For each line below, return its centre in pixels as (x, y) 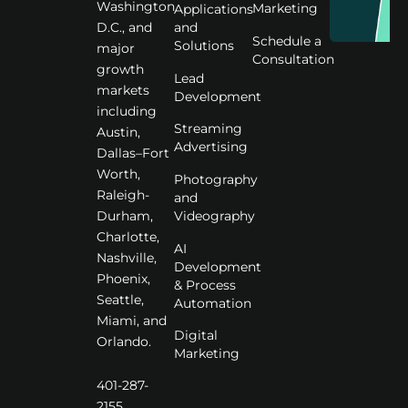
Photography (216, 179)
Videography (215, 215)
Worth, (118, 174)
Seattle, (120, 300)
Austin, (118, 133)
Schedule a (286, 41)
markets (122, 91)
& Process (205, 285)
